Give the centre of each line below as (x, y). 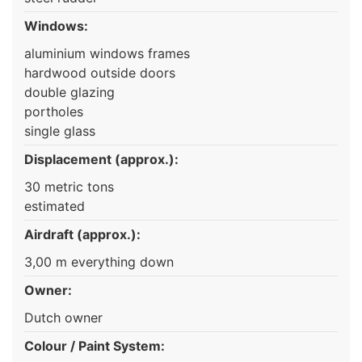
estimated (55, 206)
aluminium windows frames (107, 53)
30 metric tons (69, 186)
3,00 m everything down (99, 261)
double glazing (69, 92)
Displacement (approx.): (101, 159)
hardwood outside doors (100, 72)
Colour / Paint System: (95, 345)
